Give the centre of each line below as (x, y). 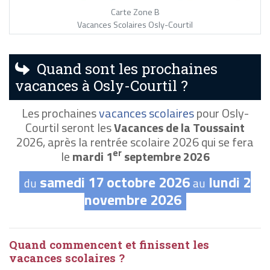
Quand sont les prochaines (124, 68)
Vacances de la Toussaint (179, 127)
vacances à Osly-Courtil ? (102, 85)
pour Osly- (221, 113)
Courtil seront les (70, 127)
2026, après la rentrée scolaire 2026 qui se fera (135, 142)
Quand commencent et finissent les (109, 244)
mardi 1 (92, 156)
